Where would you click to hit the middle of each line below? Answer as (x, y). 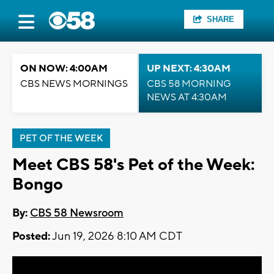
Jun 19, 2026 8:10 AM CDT (116, 237)
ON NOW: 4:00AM (64, 68)
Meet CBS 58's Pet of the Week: (133, 165)
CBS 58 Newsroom (77, 213)
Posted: (31, 237)
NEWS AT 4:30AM (187, 97)
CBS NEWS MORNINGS (74, 84)
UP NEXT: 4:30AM (189, 68)
